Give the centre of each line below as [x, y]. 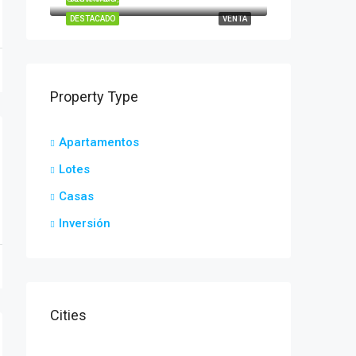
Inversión [85, 223]
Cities [68, 315]
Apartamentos [99, 142]
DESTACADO [93, 19]
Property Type [94, 97]
